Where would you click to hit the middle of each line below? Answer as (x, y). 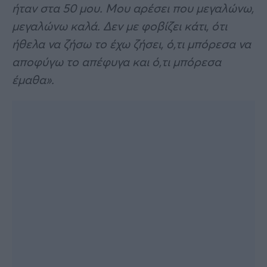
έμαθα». (33, 79)
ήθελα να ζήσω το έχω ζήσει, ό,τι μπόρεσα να (131, 44)
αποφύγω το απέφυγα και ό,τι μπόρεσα (117, 61)
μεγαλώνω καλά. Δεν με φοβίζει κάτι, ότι (119, 26)
